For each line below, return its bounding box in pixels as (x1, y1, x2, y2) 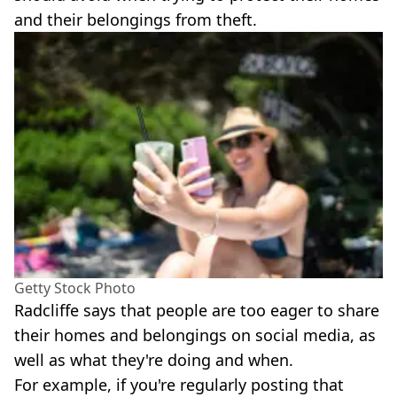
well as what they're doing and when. (14, 348, 293, 370)
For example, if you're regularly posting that (14, 373, 344, 395)
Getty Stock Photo (14, 277, 136, 298)
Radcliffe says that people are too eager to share (14, 299, 379, 321)
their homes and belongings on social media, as (14, 323, 376, 346)
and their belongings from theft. (14, 8, 257, 30)
